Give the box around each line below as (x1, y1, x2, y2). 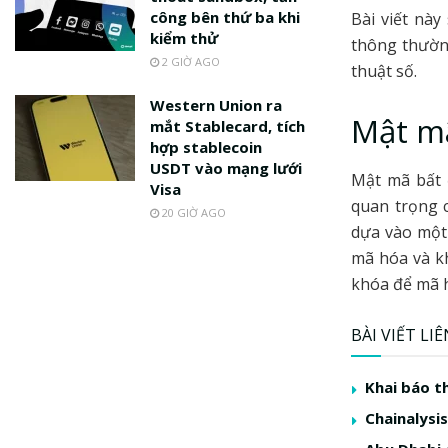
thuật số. (351, 59, 417, 82)
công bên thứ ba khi (150, 6, 300, 27)
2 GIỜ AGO (159, 53, 220, 69)
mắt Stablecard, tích (150, 115, 305, 136)
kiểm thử (150, 27, 218, 48)
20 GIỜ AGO (159, 204, 226, 220)
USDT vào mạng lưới (150, 157, 302, 178)
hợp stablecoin (150, 136, 262, 157)
